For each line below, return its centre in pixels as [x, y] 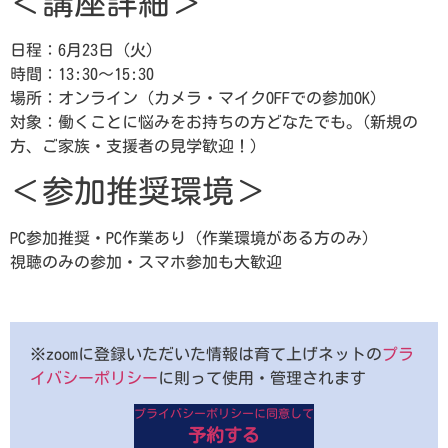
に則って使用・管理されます [262, 377]
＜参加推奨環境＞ [138, 191]
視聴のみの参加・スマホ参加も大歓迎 [146, 262]
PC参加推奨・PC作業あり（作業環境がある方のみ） [194, 238]
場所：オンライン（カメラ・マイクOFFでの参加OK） [198, 97]
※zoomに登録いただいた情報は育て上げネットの [206, 353]
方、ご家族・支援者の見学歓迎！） [138, 145]
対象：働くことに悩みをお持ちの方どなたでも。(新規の [214, 121]
